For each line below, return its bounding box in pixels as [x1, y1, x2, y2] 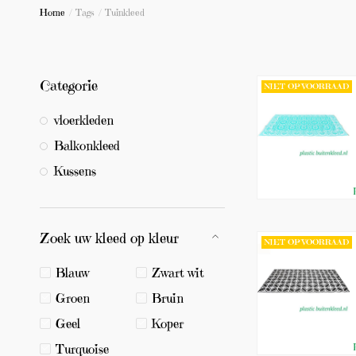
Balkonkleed [54, 137, 120, 153]
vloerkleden [54, 112, 114, 128]
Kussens [54, 163, 96, 179]
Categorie [40, 76, 98, 95]
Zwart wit [152, 265, 204, 281]
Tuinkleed [105, 6, 145, 18]
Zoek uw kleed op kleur [40, 229, 179, 247]
